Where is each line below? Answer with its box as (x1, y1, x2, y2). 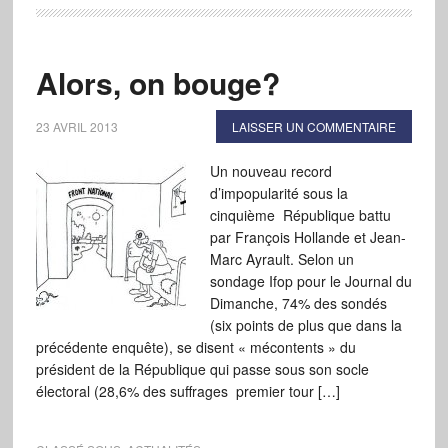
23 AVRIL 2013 (35, 118, 118, 135)
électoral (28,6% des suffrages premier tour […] (35, 381, 340, 401)
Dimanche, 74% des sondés (209, 293, 387, 313)
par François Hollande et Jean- (209, 227, 406, 247)
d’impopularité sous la (209, 183, 348, 203)
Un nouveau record (209, 161, 332, 181)
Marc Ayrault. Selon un (209, 249, 354, 269)
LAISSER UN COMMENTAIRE (232, 118, 397, 135)
